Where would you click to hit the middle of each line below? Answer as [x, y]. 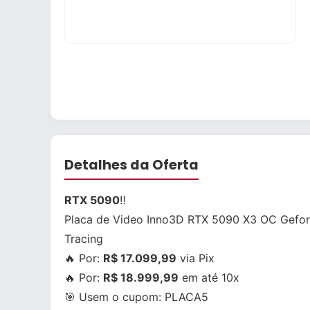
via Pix [195, 258]
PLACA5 [186, 297]
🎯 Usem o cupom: [115, 297]
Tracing [84, 239]
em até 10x [209, 277]
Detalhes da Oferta [131, 165]
